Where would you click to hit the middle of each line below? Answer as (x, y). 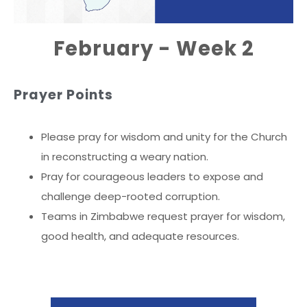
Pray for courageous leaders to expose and (152, 176)
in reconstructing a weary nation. (125, 156)
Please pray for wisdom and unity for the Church (164, 136)
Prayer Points (63, 95)
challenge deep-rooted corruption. (131, 196)
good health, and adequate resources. (140, 236)
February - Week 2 (153, 48)
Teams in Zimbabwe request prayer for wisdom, (163, 216)
